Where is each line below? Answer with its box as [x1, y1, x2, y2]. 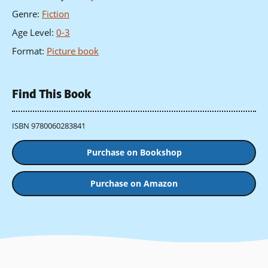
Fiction [42, 8, 69, 20]
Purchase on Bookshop [86, 147, 182, 159]
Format [12, 45, 42, 57]
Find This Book [12, 86, 91, 103]
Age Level [12, 26, 51, 39]
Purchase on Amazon [90, 178, 178, 190]
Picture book [47, 45, 99, 57]
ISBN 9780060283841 [12, 120, 86, 131]
